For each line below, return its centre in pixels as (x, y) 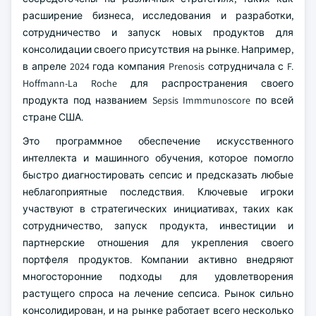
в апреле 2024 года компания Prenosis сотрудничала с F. (158, 66)
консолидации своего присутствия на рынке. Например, (158, 49)
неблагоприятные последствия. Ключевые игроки (158, 192)
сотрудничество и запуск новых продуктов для (158, 32)
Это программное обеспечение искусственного (158, 141)
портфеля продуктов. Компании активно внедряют (158, 260)
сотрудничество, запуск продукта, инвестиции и (158, 226)
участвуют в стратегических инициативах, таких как (158, 209)
